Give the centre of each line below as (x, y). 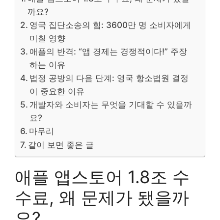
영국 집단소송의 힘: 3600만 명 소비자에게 (110, 25)
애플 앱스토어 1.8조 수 (102, 177)
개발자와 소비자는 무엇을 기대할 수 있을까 (111, 104)
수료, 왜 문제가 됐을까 (102, 197)
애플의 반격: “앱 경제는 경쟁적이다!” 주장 (109, 51)
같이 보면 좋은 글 (61, 144)
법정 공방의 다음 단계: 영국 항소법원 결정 (109, 78)
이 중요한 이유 (57, 91)
